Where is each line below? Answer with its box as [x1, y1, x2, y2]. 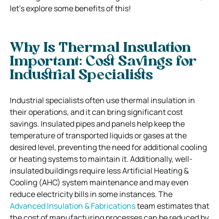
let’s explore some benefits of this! [10, 2, 131, 14]
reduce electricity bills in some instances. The [10, 188, 173, 199]
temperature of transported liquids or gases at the [10, 130, 187, 141]
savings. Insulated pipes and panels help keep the [10, 118, 185, 129]
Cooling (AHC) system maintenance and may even [10, 176, 189, 188]
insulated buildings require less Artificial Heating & [10, 165, 189, 176]
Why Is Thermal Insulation [10, 41, 191, 55]
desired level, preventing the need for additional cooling [10, 141, 207, 153]
